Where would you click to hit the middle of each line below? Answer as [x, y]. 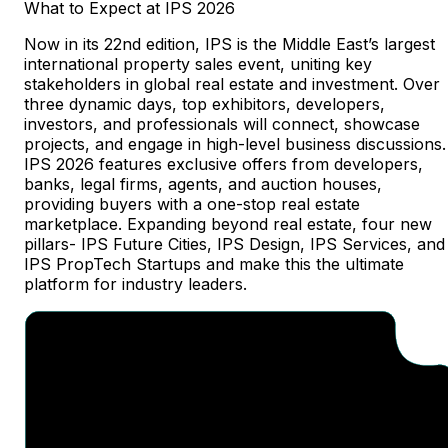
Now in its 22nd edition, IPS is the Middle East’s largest [229, 44]
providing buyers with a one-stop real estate [192, 204]
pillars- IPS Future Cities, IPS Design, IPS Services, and [234, 244]
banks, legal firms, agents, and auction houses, [203, 184]
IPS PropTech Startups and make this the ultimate [214, 264]
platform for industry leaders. [135, 284]
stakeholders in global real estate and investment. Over [232, 84]
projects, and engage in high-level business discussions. [235, 144]
